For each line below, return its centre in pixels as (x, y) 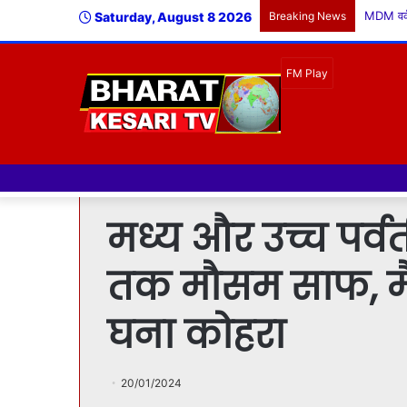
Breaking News (308, 16)
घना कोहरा (196, 335)
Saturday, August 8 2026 (172, 17)
